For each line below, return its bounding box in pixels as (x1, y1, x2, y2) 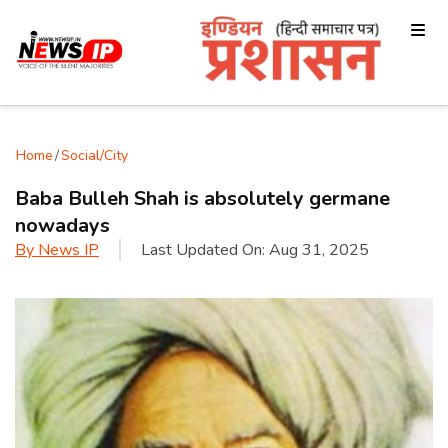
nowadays (15, 212, 110, 240)
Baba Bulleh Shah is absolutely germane (15, 185, 390, 213)
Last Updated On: (141, 239, 269, 262)
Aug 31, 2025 (269, 239, 369, 262)
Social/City (61, 146, 128, 166)
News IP (38, 239, 99, 262)
